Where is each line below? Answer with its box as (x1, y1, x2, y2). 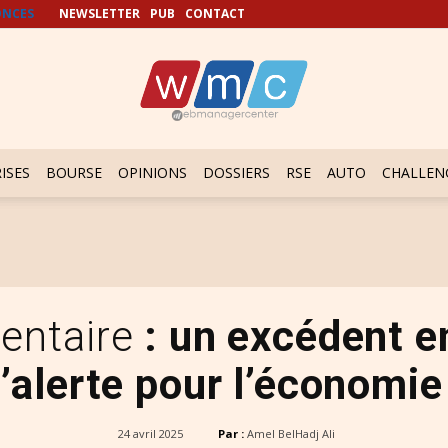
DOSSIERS (203, 163, 270, 182)
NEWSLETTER (59, 5, 140, 22)
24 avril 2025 (117, 426, 183, 441)
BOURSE (46, 163, 102, 182)
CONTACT (185, 5, 245, 22)
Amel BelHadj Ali (246, 426, 335, 441)
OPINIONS (118, 163, 187, 182)
